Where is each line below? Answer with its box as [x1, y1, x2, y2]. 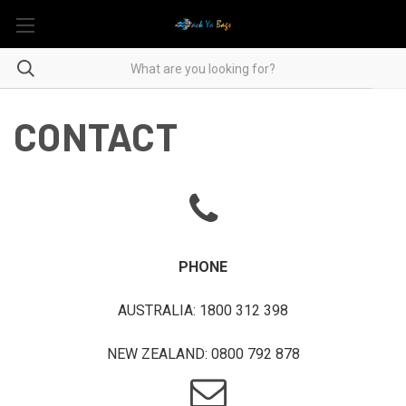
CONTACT [14, 113, 178, 159]
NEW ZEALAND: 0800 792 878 [106, 345, 300, 362]
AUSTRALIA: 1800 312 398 [118, 302, 288, 319]
